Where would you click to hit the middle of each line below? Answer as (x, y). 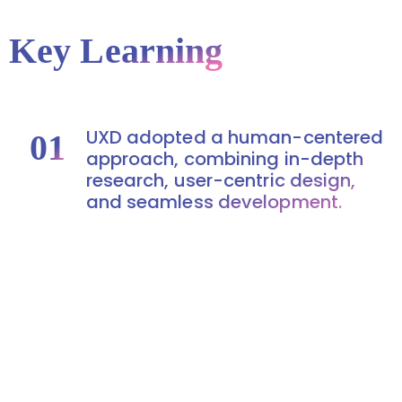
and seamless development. (214, 201)
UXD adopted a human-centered (235, 137)
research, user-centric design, (221, 180)
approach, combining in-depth (225, 158)
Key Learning (116, 50)
